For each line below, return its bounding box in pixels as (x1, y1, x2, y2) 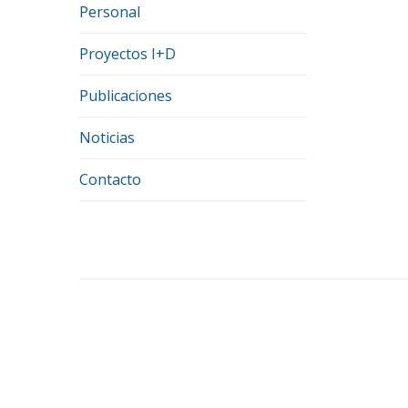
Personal (79, 2, 140, 23)
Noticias (79, 127, 135, 148)
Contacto (79, 169, 141, 190)
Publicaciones (79, 86, 172, 107)
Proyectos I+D (79, 44, 176, 65)
